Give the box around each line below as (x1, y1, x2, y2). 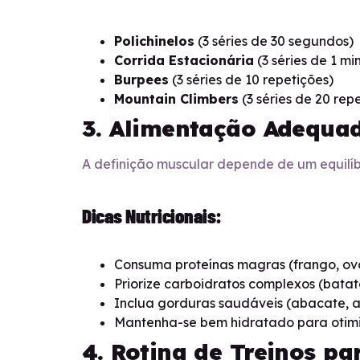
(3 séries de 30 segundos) (194, 33, 354, 50)
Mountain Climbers (114, 91, 239, 108)
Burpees (114, 72, 169, 88)
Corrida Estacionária (114, 52, 254, 69)
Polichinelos (114, 33, 194, 50)
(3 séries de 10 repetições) (169, 72, 333, 88)
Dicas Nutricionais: (82, 203, 222, 228)
